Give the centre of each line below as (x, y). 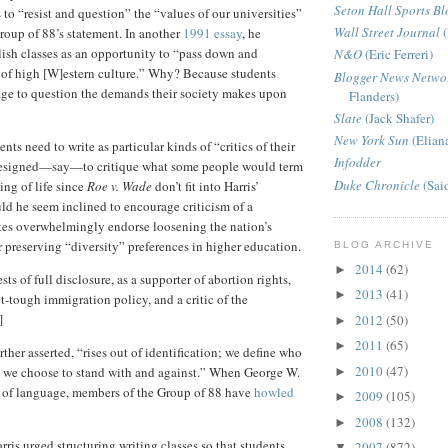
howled (274, 392)
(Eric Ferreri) (397, 54)
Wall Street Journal (387, 32)
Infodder (357, 162)
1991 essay (212, 33)
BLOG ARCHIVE (384, 244)
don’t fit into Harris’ (207, 186)
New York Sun (371, 140)
